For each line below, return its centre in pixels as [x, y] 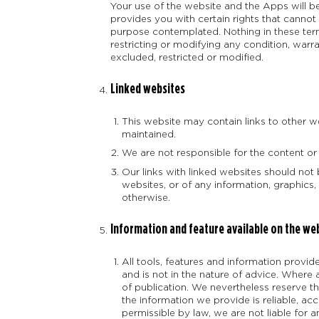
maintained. [149, 134]
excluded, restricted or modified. [187, 57]
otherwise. [146, 197]
